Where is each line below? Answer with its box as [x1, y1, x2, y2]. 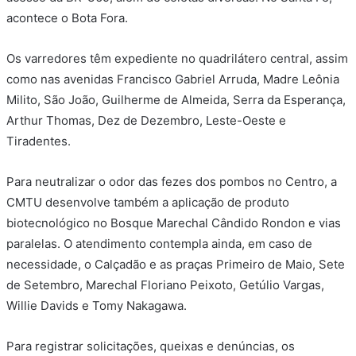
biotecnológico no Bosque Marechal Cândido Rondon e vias [6, 215, 341, 231]
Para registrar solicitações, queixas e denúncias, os [6, 339, 295, 354]
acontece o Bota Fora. [6, 10, 128, 26]
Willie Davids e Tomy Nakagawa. [6, 298, 187, 314]
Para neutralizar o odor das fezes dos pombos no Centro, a [6, 174, 337, 190]
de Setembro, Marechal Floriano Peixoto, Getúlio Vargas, [6, 277, 324, 293]
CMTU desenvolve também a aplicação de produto [6, 195, 289, 211]
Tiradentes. [6, 133, 71, 149]
